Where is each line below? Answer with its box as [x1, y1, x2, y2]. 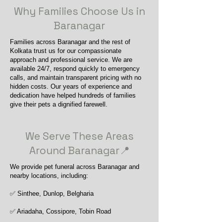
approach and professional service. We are [10, 56, 132, 63]
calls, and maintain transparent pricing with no [10, 74, 141, 81]
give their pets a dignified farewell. [10, 101, 108, 108]
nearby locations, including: [10, 172, 88, 179]
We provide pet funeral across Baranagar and [10, 163, 139, 170]
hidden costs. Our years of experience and [10, 83, 132, 90]
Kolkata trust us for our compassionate [10, 47, 121, 55]
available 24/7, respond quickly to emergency [10, 65, 140, 72]
